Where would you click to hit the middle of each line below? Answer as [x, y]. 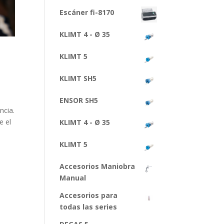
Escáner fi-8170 [87, 12]
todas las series [88, 207]
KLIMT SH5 [78, 78]
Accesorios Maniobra [97, 166]
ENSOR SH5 [79, 100]
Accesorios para [89, 195]
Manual [73, 178]
